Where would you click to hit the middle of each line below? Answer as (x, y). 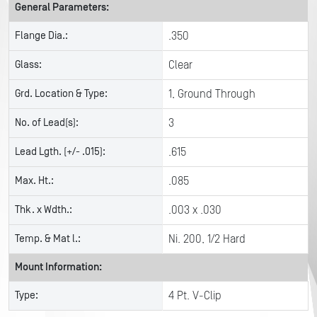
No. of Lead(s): (47, 123)
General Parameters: (62, 7)
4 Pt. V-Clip (195, 296)
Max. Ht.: (34, 181)
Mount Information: (58, 267)
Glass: (28, 65)
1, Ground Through (212, 94)
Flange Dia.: (41, 36)
